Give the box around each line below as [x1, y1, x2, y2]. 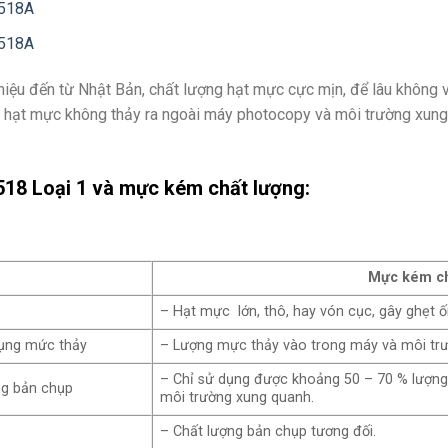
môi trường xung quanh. [160, 389, 315, 407]
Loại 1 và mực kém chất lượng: [27, 176, 310, 201]
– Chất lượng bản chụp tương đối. [160, 423, 377, 441]
